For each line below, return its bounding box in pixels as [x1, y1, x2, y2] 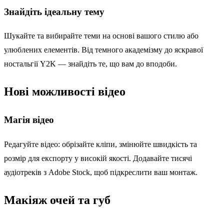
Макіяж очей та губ [4, 193, 110, 206]
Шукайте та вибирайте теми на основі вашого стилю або [4, 31, 198, 40]
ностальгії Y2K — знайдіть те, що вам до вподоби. [4, 59, 177, 68]
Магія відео [4, 114, 54, 125]
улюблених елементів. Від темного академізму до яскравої [4, 45, 203, 54]
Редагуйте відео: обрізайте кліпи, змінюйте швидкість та [4, 139, 197, 148]
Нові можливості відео [4, 85, 125, 98]
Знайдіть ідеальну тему [4, 6, 104, 17]
